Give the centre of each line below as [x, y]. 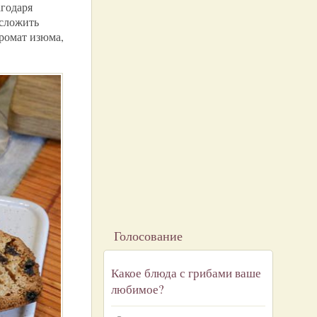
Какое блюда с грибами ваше [186, 273]
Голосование [148, 236]
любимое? [138, 289]
